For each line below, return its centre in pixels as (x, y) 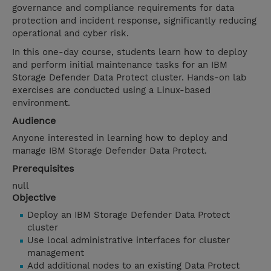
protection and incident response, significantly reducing (134, 21)
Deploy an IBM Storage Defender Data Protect (129, 215)
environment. (41, 103)
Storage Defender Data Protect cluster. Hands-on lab (129, 78)
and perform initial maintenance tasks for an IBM (120, 65)
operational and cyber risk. (70, 34)
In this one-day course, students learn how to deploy (130, 52)
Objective (34, 198)
